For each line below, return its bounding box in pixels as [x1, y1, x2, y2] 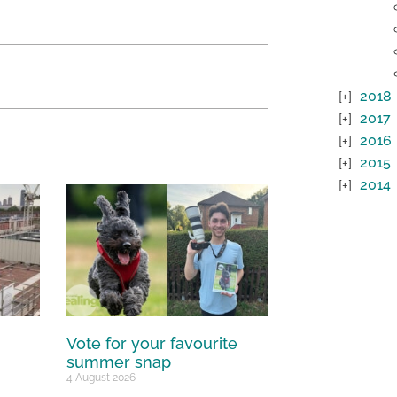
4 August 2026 [66, 371, 136, 385]
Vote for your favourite [66, 334, 238, 354]
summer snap [66, 353, 172, 372]
